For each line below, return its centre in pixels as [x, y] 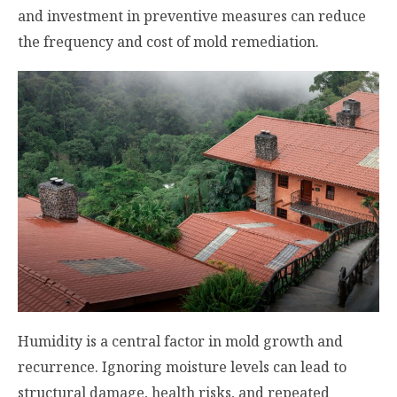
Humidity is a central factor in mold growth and [180, 341]
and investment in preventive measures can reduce [192, 16]
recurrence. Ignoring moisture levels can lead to [182, 366]
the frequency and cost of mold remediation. [168, 42]
